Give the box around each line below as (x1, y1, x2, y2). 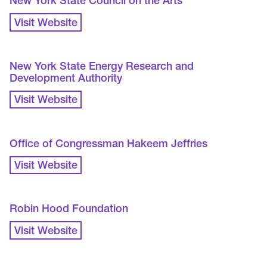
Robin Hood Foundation (10, 204, 129, 216)
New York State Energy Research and (10, 62, 194, 73)
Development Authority (10, 74, 123, 85)
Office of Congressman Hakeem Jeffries (10, 139, 208, 150)
